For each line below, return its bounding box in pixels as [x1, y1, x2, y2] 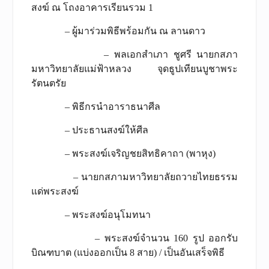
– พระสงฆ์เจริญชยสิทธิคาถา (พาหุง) [31, 148, 216, 159]
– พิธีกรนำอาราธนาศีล [31, 101, 160, 112]
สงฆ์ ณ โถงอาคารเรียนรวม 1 [31, 2, 153, 13]
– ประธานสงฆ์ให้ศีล [31, 124, 148, 135]
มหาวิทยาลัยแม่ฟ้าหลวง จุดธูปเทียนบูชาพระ [31, 63, 238, 74]
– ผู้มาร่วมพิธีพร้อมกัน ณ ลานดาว [31, 25, 205, 36]
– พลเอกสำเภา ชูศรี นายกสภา [31, 49, 238, 59]
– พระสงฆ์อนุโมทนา [31, 209, 151, 220]
